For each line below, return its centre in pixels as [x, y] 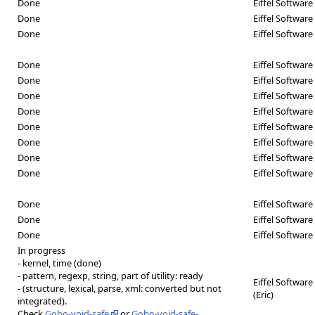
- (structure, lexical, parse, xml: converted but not [120, 288]
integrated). [42, 301]
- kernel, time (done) [59, 263]
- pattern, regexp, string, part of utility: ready [110, 275]
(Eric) [263, 294]
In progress [41, 250]
